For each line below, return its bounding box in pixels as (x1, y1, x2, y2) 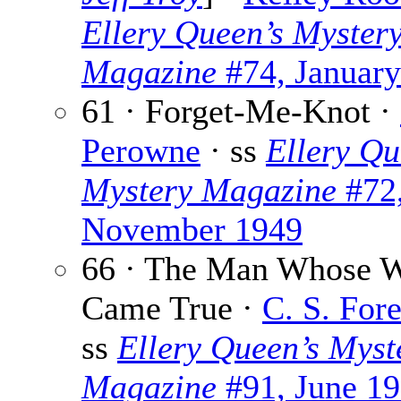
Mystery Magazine (81, 171, 337, 209)
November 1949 (81, 210, 303, 249)
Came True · (81, 289, 262, 328)
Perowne (81, 132, 200, 170)
